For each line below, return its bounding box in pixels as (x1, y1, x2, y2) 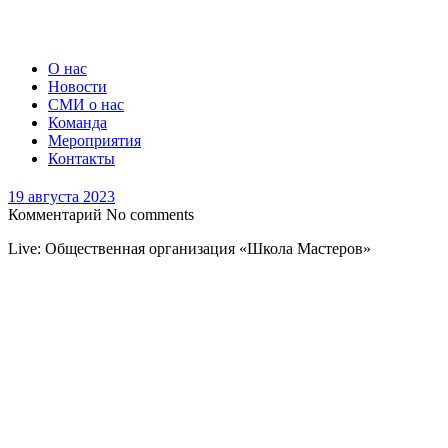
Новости (48, 78, 107, 95)
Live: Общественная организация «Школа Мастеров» (8, 239, 371, 257)
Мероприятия (48, 132, 141, 149)
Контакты (48, 150, 115, 167)
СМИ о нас (48, 96, 124, 113)
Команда (48, 114, 107, 131)
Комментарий (8, 205, 106, 223)
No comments (106, 205, 194, 223)
